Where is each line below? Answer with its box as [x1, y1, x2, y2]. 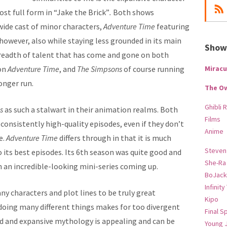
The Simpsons [77, 64, 122, 74]
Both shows [113, 7, 154, 17]
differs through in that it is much [58, 133, 171, 143]
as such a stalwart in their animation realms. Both [5, 104, 178, 115]
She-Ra [205, 158, 226, 167]
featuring [155, 21, 190, 31]
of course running [122, 64, 184, 74]
